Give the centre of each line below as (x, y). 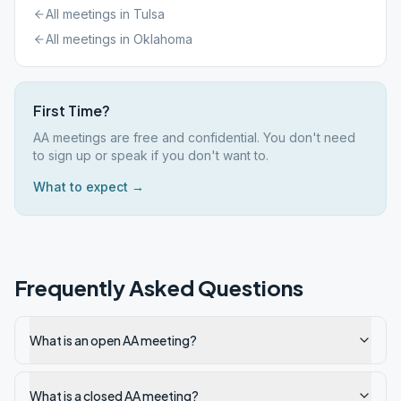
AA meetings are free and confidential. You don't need (194, 137)
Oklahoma (163, 39)
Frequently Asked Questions (159, 287)
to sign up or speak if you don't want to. (151, 155)
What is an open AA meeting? (113, 340)
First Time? (72, 111)
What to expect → (89, 187)
